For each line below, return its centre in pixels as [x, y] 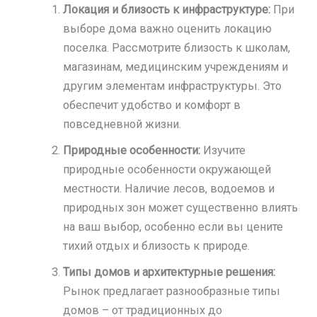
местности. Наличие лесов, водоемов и [169, 189]
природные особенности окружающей [167, 170]
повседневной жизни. [122, 125]
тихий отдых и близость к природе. [157, 246]
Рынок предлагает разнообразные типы [172, 292]
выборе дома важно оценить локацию [168, 29]
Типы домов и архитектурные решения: [169, 272]
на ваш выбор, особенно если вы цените [173, 227]
